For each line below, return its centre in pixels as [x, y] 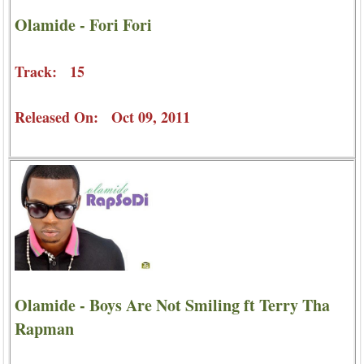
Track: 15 [50, 71]
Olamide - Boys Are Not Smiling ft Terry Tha [172, 305]
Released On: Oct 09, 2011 [102, 117]
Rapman [44, 329]
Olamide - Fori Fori [83, 24]
